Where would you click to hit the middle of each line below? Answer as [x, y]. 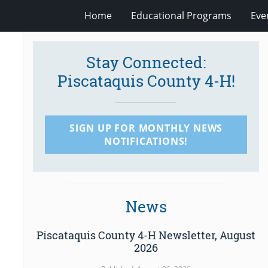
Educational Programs [181, 15]
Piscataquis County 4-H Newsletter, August [146, 235]
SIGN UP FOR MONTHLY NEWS [146, 128]
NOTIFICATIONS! [146, 141]
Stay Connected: [146, 62]
